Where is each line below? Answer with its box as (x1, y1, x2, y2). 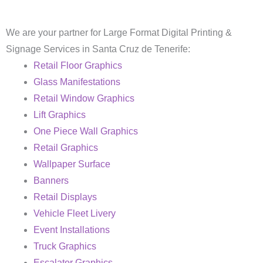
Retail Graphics (33, 142, 98, 153)
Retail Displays (33, 191, 97, 202)
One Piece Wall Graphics (33, 126, 138, 136)
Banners (33, 175, 69, 186)
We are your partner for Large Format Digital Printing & (6, 27, 232, 38)
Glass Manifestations (33, 76, 120, 87)
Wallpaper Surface (33, 159, 110, 169)
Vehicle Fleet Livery (33, 208, 116, 218)
